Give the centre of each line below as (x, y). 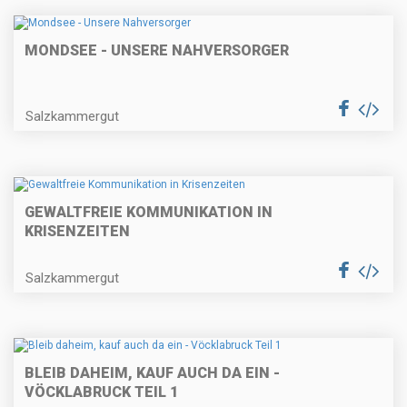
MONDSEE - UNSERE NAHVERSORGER (157, 51)
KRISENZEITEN (77, 231)
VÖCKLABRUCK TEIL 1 (101, 392)
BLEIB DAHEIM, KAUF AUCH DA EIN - (152, 373)
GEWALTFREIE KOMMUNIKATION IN (149, 212)
